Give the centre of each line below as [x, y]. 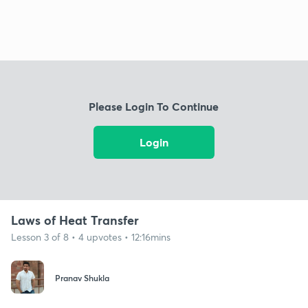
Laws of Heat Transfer [75, 220]
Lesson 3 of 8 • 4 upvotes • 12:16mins [91, 236]
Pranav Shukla [82, 278]
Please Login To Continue [154, 107]
